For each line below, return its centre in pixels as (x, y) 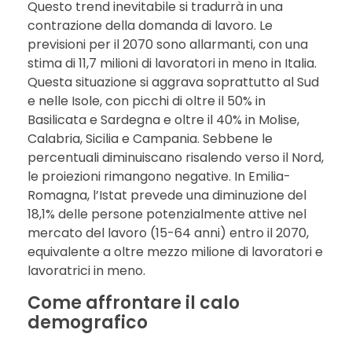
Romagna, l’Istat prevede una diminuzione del (167, 195)
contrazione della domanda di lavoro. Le (150, 25)
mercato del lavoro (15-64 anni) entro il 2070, (168, 233)
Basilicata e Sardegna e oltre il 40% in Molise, (163, 119)
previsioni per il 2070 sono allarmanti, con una (168, 44)
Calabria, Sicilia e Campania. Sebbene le (150, 138)
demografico (88, 322)
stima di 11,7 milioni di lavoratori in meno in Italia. (172, 63)
